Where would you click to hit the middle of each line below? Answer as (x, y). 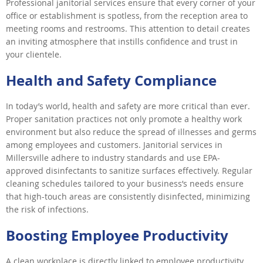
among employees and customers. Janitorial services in (114, 144)
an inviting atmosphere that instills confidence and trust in (122, 41)
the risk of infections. (47, 209)
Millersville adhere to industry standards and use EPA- (113, 157)
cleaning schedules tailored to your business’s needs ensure (125, 183)
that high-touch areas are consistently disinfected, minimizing (128, 196)
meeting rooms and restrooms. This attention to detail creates (128, 28)
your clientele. (34, 54)
